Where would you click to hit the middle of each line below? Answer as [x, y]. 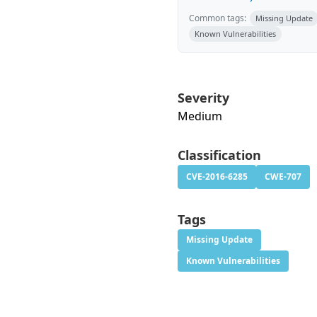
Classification [219, 155]
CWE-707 [283, 177]
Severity [203, 98]
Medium [200, 116]
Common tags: [218, 18]
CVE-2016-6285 [217, 177]
